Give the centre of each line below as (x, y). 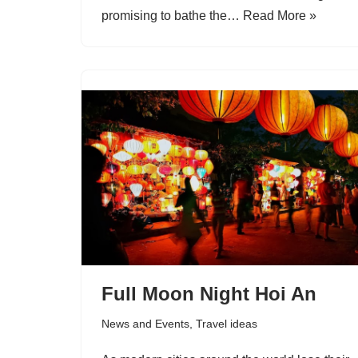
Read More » (280, 15)
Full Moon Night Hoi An (209, 293)
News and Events (145, 323)
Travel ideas (227, 323)
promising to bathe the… (172, 15)
